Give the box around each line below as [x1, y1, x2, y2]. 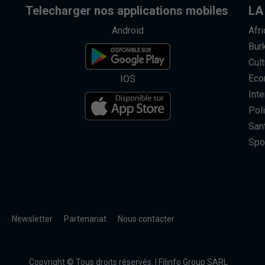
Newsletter [11, 214, 53, 224]
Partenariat [63, 214, 106, 224]
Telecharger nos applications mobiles [25, 3, 229, 18]
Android [112, 24, 144, 36]
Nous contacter [117, 214, 174, 224]
